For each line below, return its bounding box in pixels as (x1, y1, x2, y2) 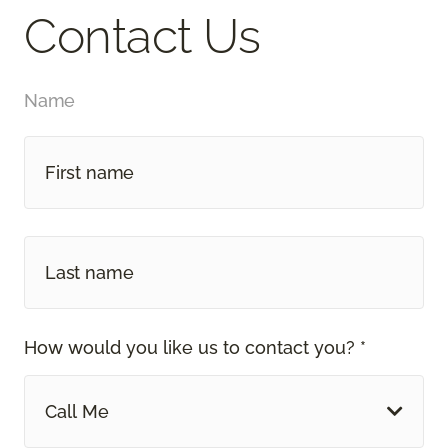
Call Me (45, 400, 109, 422)
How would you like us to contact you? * (24, 336, 366, 358)
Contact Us (24, 7, 261, 64)
